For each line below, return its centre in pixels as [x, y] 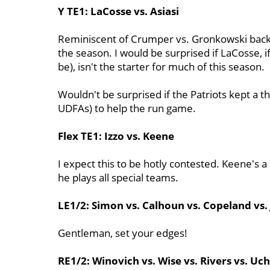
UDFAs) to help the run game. [127, 108]
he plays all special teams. [118, 177]
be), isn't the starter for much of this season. [161, 67]
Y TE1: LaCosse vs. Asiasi [118, 11]
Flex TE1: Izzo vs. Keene [116, 136]
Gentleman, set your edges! [123, 233]
